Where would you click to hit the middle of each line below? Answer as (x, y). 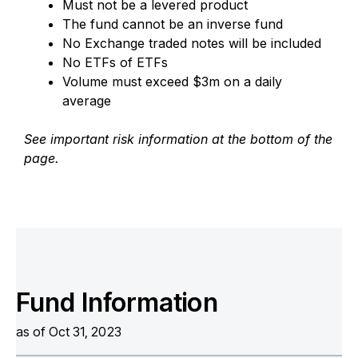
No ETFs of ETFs (115, 62)
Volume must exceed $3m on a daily (172, 81)
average (87, 100)
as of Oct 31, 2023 (69, 331)
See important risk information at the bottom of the (178, 139)
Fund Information (117, 302)
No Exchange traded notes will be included (192, 43)
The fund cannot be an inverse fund (173, 24)
